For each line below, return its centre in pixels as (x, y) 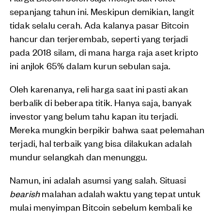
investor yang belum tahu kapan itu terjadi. (94, 116)
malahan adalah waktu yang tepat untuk (120, 193)
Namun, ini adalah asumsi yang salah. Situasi (98, 180)
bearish (25, 193)
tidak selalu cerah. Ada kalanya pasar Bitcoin (99, 25)
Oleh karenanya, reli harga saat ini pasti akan (99, 89)
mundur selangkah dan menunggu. (79, 156)
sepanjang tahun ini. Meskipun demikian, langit (102, 11)
